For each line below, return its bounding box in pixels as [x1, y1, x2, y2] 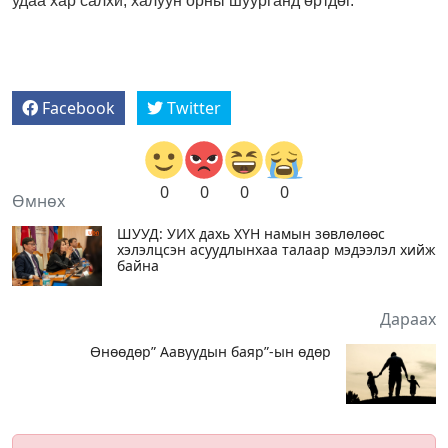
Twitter [167, 96, 221, 119]
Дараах [380, 307, 436, 330]
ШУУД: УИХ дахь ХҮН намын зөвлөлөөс [117, 223, 385, 243]
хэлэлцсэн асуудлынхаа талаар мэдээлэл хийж [117, 239, 436, 259]
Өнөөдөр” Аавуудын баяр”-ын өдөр [90, 341, 331, 361]
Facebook [42, 96, 115, 119]
